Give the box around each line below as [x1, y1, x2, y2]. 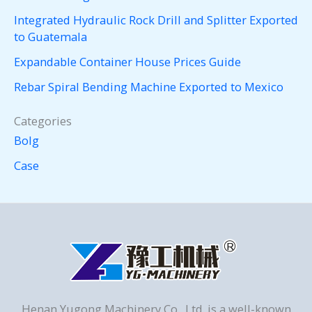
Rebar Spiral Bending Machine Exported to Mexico [14, 79, 283, 95]
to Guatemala [14, 28, 87, 45]
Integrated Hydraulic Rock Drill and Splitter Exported [14, 11, 298, 28]
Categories [14, 112, 72, 129]
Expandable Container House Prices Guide [14, 54, 241, 70]
